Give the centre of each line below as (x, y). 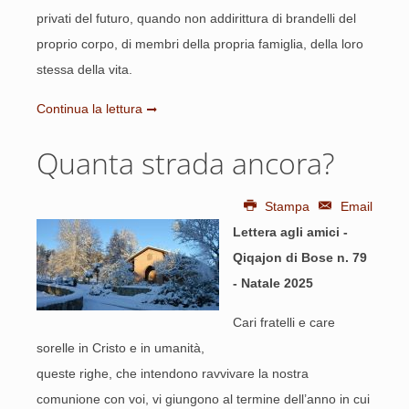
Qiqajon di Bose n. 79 (300, 257)
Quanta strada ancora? (185, 163)
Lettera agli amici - (290, 232)
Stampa (288, 206)
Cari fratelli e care (284, 322)
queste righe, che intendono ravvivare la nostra (173, 373)
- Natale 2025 (273, 283)
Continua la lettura (89, 109)
